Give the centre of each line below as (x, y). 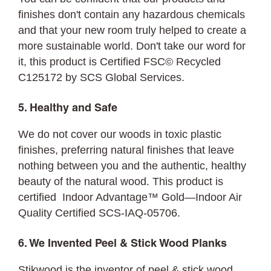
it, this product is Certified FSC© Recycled (120, 62)
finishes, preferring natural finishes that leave (126, 150)
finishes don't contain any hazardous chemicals (132, 15)
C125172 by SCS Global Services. (102, 77)
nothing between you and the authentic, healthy (132, 166)
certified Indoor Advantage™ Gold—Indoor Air (130, 197)
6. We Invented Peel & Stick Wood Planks (122, 244)
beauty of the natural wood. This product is (121, 181)
